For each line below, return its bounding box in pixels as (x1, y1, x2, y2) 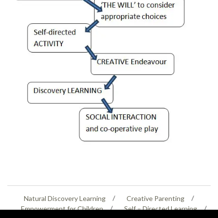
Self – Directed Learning (124, 204, 197, 213)
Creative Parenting (127, 194, 184, 202)
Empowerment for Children (21, 204, 103, 213)
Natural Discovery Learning (24, 194, 106, 202)
